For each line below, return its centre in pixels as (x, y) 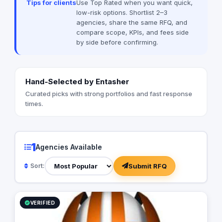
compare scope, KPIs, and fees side (133, 32)
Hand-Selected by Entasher (77, 81)
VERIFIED (43, 203)
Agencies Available (69, 147)
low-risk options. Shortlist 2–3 (122, 13)
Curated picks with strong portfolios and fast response (109, 93)
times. (34, 103)
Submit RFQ (147, 166)
